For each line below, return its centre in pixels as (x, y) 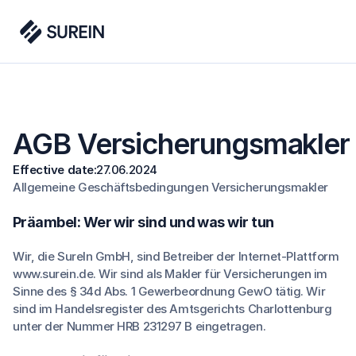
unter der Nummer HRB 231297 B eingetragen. (139, 326)
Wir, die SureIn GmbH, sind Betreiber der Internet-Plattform (176, 256)
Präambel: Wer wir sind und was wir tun (143, 222)
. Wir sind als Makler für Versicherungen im (210, 274)
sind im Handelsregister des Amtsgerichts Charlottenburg (172, 309)
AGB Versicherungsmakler (182, 144)
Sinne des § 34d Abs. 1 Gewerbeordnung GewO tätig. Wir (169, 291)
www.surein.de (53, 274)
